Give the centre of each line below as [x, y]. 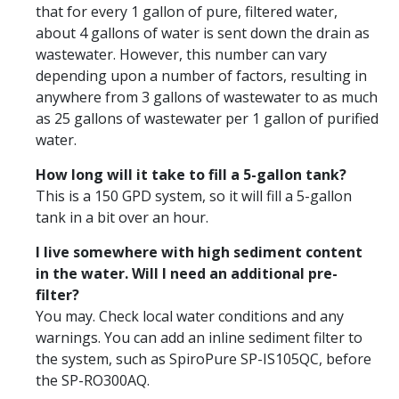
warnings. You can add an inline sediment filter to [199, 337]
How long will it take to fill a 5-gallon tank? [191, 174]
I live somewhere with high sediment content [199, 252]
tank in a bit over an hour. [122, 217]
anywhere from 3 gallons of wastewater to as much [207, 97]
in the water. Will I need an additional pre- [187, 273]
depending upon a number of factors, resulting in [201, 75]
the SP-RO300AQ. [93, 380]
